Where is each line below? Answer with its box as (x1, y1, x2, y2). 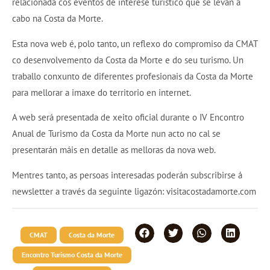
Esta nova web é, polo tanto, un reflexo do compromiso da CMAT (12, 37, 257, 49)
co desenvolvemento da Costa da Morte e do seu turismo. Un (12, 54, 243, 66)
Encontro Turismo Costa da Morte (22, 250, 122, 260)
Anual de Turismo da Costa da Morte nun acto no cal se (12, 128, 221, 140)
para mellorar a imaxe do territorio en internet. (12, 86, 191, 98)
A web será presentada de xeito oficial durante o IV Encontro (12, 111, 244, 124)
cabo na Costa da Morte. (12, 13, 103, 25)
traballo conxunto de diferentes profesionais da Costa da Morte (12, 70, 253, 82)
